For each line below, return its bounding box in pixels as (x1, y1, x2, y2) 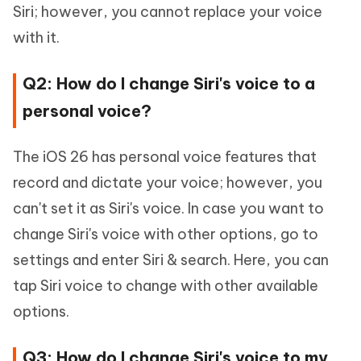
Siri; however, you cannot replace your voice (13, 2, 322, 22)
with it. (13, 28, 60, 48)
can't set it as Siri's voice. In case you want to (13, 199, 324, 218)
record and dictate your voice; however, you (13, 173, 322, 193)
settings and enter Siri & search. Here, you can (13, 251, 329, 270)
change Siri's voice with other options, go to (13, 225, 318, 244)
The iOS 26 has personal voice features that (13, 147, 317, 167)
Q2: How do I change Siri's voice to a (23, 73, 315, 94)
